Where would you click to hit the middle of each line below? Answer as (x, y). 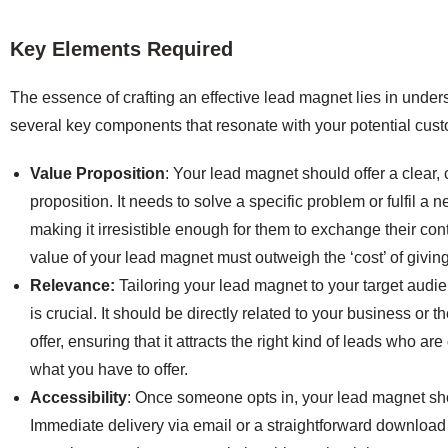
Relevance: (72, 285)
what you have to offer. (109, 369)
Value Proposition (97, 173)
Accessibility (78, 397)
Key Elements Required (121, 48)
